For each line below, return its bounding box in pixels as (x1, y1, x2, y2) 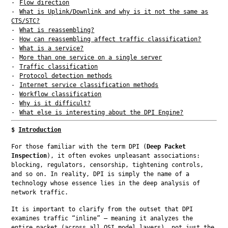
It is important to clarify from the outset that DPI (11, 205, 193, 213)
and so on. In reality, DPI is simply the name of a (11, 170, 190, 178)
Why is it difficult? (19, 99, 91, 107)
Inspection (11, 152, 47, 159)
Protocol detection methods (19, 72, 112, 79)
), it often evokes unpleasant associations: (47, 152, 201, 159)
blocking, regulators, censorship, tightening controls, (11, 161, 204, 168)
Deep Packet (147, 142, 186, 150)
